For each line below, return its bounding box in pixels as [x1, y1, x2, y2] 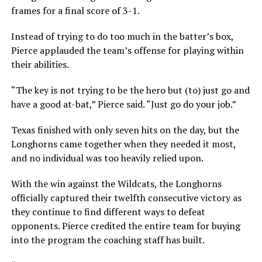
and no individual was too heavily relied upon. [11, 151, 204, 164]
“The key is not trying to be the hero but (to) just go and [11, 83, 250, 96]
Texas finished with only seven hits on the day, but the [11, 123, 239, 136]
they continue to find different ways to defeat [11, 205, 205, 218]
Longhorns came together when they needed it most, [11, 137, 236, 150]
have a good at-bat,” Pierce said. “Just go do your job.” [11, 97, 236, 111]
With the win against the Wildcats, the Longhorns [11, 177, 222, 190]
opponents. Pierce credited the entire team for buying [11, 219, 240, 232]
